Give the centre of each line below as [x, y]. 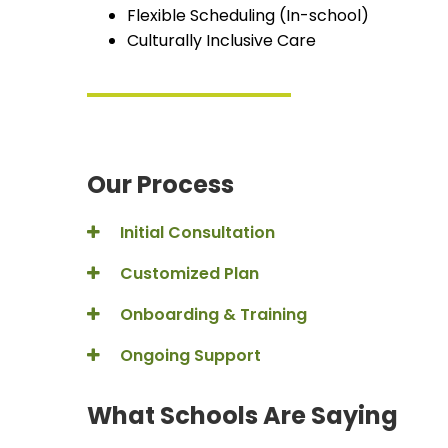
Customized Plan [187, 273]
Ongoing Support [188, 355]
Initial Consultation [195, 232]
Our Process [160, 184]
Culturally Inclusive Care [221, 40]
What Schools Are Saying [242, 415]
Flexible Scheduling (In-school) [248, 15]
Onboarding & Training [211, 314]
